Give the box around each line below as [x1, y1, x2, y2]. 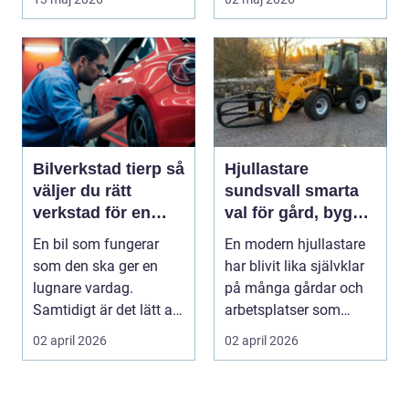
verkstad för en [33, 203, 151, 222]
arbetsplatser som [225, 300, 341, 319]
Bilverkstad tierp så [33, 159, 166, 178]
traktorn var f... [225, 322, 319, 341]
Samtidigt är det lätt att [33, 300, 182, 319]
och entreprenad [225, 225, 353, 244]
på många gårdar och [225, 278, 363, 297]
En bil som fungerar [33, 235, 159, 253]
